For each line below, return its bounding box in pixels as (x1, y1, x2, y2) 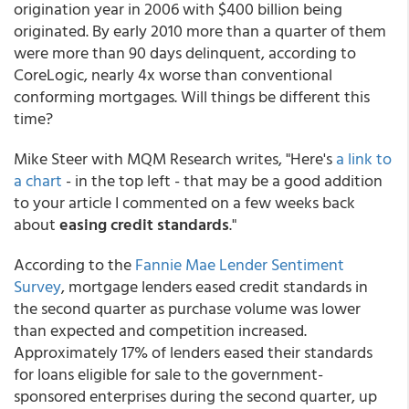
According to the (14, 252, 135, 277)
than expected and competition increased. (14, 318, 307, 342)
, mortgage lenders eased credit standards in (61, 274, 368, 299)
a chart (14, 168, 62, 193)
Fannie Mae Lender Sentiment (135, 252, 344, 277)
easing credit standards (59, 212, 229, 236)
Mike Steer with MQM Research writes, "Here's (14, 146, 336, 171)
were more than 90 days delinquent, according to (14, 40, 356, 65)
